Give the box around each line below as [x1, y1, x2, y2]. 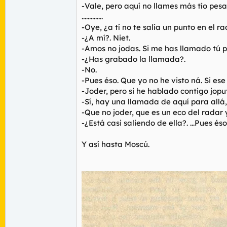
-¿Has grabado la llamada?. [82, 54, 185, 64]
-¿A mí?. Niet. [82, 33, 130, 43]
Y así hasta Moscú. [82, 139, 149, 149]
